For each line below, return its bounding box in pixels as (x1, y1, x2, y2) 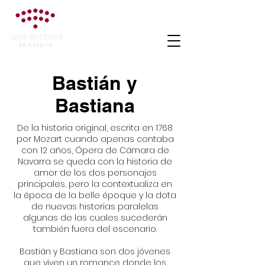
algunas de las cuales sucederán (22, 212, 167, 224)
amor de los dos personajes (33, 167, 157, 179)
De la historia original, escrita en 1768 (17, 122, 173, 134)
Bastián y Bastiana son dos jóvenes (20, 245, 170, 257)
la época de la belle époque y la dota (14, 189, 176, 201)
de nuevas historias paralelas (31, 201, 159, 212)
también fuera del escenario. (33, 223, 157, 235)
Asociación (69, 7, 120, 19)
